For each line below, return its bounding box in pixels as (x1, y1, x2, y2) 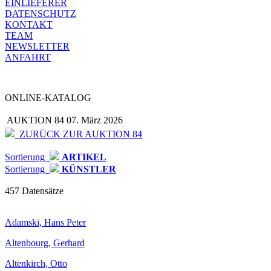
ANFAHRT (5, 52, 51, 62)
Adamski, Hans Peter (5, 217, 86, 227)
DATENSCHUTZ (5, 8, 76, 19)
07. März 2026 (67, 115, 123, 125)
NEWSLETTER (5, 41, 70, 51)
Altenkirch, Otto (5, 258, 67, 269)
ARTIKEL (59, 152, 106, 162)
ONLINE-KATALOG (5, 93, 91, 103)
